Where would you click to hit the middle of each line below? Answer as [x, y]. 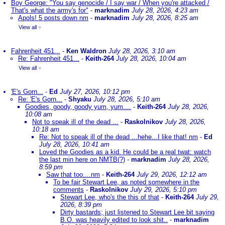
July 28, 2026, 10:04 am [151, 59]
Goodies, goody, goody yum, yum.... [78, 107]
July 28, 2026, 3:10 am [142, 51]
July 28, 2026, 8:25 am [165, 18]
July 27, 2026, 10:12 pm [95, 92]
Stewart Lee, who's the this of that [110, 197]
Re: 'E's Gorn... [40, 99]
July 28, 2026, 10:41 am [74, 144]
